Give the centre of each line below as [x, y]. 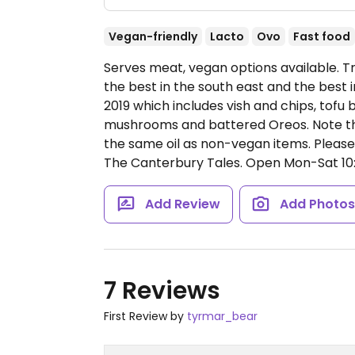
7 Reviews [162, 291]
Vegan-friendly [153, 36]
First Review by [145, 316]
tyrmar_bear [222, 316]
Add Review [182, 204]
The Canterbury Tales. [175, 163]
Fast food [322, 36]
